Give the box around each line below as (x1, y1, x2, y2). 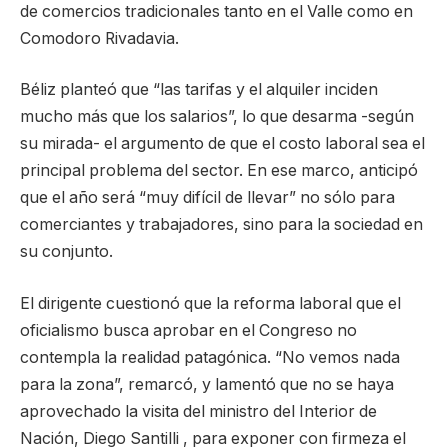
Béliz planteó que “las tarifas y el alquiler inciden (20, 80, 378, 100)
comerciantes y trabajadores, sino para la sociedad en (20, 215, 423, 235)
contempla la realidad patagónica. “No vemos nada (20, 347, 400, 367)
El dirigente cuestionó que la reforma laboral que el (20, 293, 401, 313)
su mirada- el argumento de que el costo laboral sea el (20, 134, 425, 154)
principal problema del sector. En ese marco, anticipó (20, 161, 418, 181)
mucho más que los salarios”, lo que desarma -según (20, 107, 414, 127)
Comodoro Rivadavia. (20, 28, 179, 48)
